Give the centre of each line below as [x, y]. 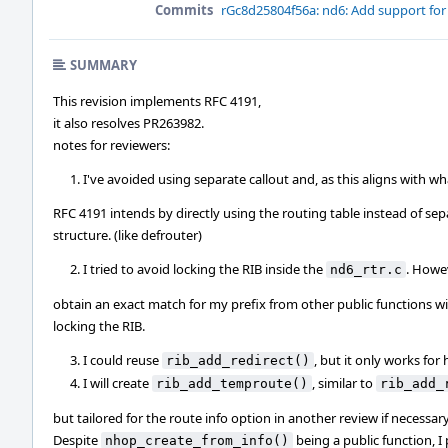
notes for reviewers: [111, 145]
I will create [117, 383]
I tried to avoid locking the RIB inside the [204, 269]
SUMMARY [103, 65]
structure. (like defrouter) [127, 235]
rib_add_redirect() [238, 360]
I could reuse [122, 360]
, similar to [344, 383]
